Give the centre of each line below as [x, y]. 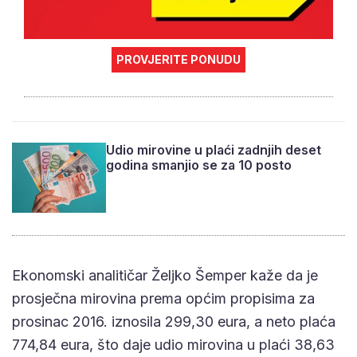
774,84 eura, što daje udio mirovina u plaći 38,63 [173, 344]
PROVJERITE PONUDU [178, 60]
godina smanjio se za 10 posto [199, 165]
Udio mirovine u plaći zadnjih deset [214, 150]
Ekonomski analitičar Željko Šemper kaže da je [165, 275]
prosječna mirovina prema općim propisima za [163, 298]
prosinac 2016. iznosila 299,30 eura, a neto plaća [174, 321]
